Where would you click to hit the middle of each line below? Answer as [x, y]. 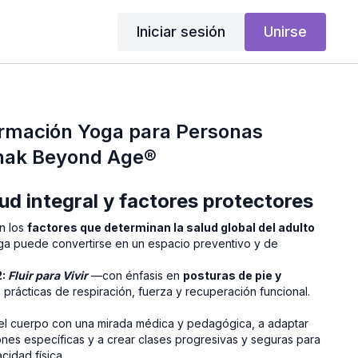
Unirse [285, 31]
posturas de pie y [233, 276]
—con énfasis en [136, 276]
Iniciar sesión [181, 31]
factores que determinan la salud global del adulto [171, 228]
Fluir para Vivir [48, 276]
